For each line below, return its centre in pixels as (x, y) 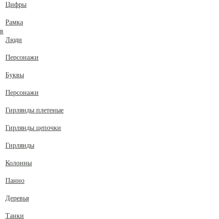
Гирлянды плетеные (34, 110)
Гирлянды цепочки (33, 128)
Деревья (17, 198)
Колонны (19, 163)
